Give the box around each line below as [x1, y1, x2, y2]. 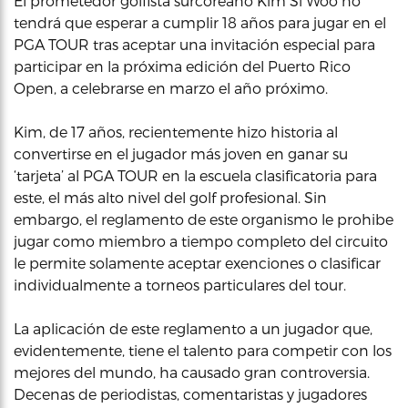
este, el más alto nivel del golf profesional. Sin [14, 189, 327, 206]
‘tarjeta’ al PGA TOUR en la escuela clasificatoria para [14, 167, 377, 184]
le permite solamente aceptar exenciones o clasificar [14, 254, 381, 271]
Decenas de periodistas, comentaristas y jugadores [14, 385, 367, 403]
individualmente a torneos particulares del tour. [14, 276, 346, 293]
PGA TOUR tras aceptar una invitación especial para [14, 36, 375, 53]
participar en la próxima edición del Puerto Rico [14, 57, 351, 75]
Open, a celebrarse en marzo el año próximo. [14, 79, 328, 97]
